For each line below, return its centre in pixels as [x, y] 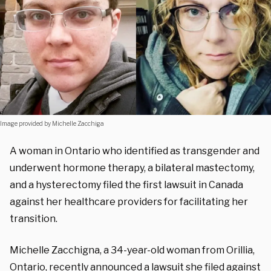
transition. [34, 218]
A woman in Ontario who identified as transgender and [135, 151]
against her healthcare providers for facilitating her [129, 201]
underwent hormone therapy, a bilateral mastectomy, [132, 168]
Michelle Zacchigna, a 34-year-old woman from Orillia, [132, 250]
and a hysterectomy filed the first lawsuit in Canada [126, 184]
